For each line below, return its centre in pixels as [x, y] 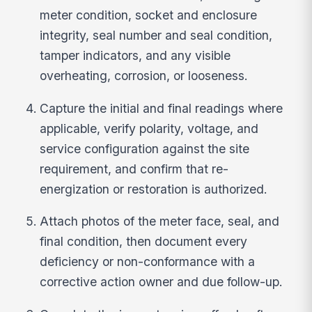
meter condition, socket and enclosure [149, 15]
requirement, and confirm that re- [134, 169]
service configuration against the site [145, 148]
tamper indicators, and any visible [135, 55]
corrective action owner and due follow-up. [162, 282]
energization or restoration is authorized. [154, 189]
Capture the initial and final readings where [162, 108]
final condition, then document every [144, 242]
